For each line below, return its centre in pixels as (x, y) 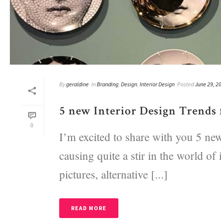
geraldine (77, 84)
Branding (108, 84)
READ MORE (89, 208)
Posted (185, 84)
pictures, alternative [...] (113, 174)
